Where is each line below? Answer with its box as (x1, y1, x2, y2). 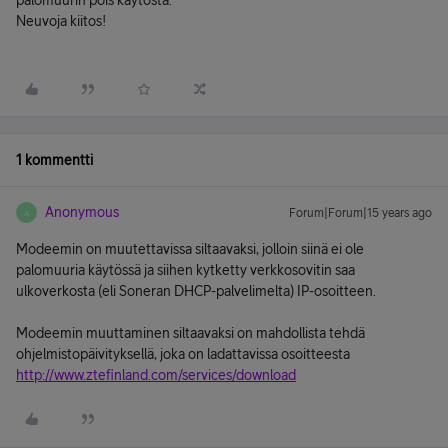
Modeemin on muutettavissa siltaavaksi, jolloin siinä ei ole (16, 241, 364, 257)
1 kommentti (16, 152, 93, 168)
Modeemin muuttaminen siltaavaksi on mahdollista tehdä (16, 325, 365, 341)
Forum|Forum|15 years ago (289, 206, 432, 220)
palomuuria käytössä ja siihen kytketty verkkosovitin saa (16, 262, 355, 278)
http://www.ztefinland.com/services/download (16, 367, 296, 383)
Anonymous (45, 204, 119, 220)
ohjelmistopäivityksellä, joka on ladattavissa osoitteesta (16, 346, 350, 362)
